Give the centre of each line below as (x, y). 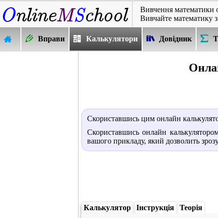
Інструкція (155, 207)
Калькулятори (112, 39)
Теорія (191, 207)
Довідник (175, 39)
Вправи (51, 39)
